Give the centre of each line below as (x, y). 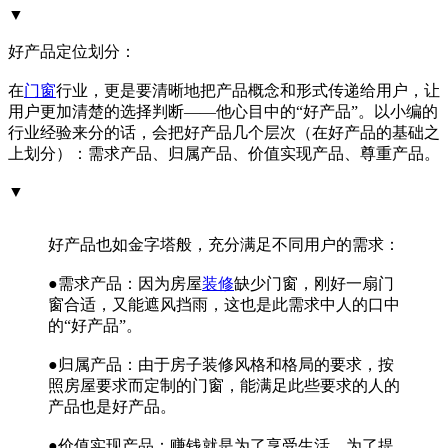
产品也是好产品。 (112, 406)
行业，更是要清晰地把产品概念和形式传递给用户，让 (248, 90)
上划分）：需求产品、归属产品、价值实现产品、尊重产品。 (224, 153)
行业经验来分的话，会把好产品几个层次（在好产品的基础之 (224, 132)
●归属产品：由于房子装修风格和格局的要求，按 (221, 364)
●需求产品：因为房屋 (125, 283)
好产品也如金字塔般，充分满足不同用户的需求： (224, 244)
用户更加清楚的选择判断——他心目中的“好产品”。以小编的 (223, 111)
